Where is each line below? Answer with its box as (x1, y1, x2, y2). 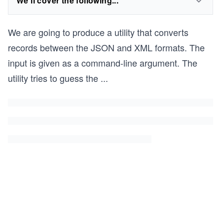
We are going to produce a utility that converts (8, 26, 188, 38)
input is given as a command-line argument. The (8, 56, 197, 69)
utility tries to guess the (8, 72, 98, 84)
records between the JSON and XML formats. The (8, 41, 205, 54)
